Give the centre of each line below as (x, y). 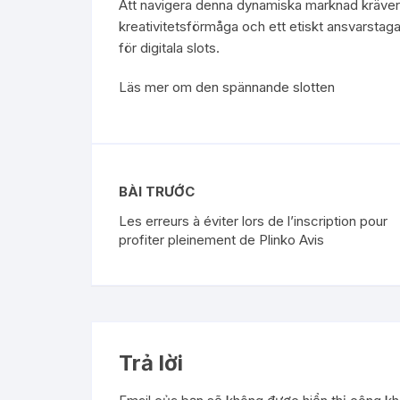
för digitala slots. (169, 48)
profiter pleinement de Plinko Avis (221, 239)
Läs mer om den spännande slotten (227, 87)
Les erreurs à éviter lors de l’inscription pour (253, 221)
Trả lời (151, 363)
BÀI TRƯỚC (157, 191)
